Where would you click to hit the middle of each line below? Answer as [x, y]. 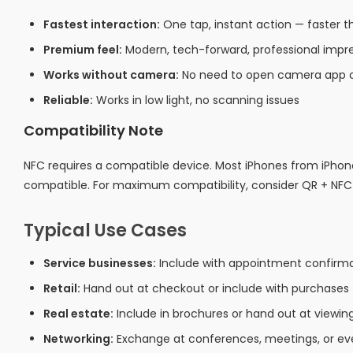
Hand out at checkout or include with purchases [215, 288]
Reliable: [68, 100]
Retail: [62, 288]
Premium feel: [83, 50]
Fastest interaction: [102, 24]
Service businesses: [100, 263]
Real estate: [78, 314]
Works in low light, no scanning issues [196, 100]
